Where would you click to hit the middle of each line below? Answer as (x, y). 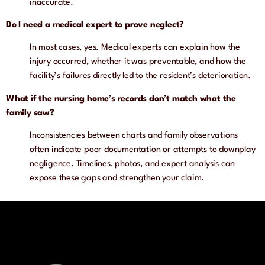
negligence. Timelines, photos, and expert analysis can (132, 164)
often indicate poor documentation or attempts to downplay (143, 150)
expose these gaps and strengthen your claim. (117, 179)
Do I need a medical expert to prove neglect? (95, 25)
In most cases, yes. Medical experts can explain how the (135, 48)
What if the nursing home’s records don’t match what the (121, 99)
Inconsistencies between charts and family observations (134, 136)
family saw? (30, 113)
